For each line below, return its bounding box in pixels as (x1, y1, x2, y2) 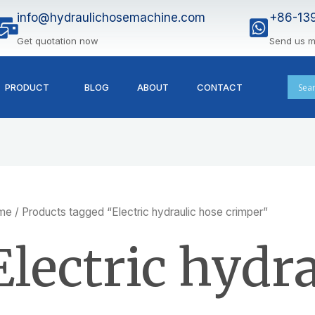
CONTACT (197, 82, 243, 93)
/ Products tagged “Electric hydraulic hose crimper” (12, 205, 268, 219)
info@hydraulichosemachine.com (17, 11, 206, 25)
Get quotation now (17, 35, 99, 46)
